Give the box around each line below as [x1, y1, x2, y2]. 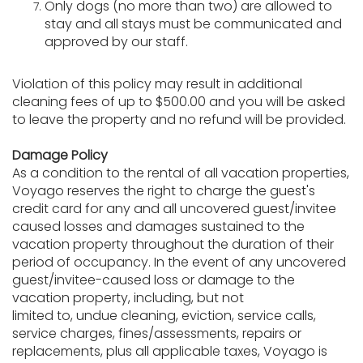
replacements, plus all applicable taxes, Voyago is [12, 342, 327, 361]
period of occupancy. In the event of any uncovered [12, 253, 346, 271]
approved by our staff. [45, 32, 188, 51]
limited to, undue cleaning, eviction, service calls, [12, 306, 316, 325]
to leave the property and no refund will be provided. [12, 110, 346, 129]
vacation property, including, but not [12, 288, 244, 307]
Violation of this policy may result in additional [12, 75, 302, 93]
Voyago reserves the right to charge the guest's [12, 181, 315, 200]
